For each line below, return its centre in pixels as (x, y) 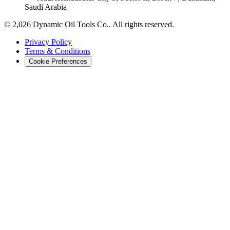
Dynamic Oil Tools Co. (71, 25)
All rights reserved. (143, 25)
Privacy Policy (48, 42)
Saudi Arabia (46, 7)
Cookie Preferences (58, 62)
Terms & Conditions (57, 51)
